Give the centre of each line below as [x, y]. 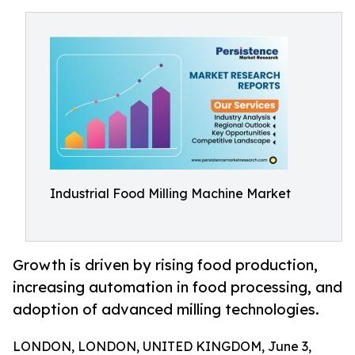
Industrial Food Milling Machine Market [170, 193]
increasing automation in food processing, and [177, 287]
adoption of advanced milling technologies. [166, 309]
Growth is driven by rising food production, [165, 265]
